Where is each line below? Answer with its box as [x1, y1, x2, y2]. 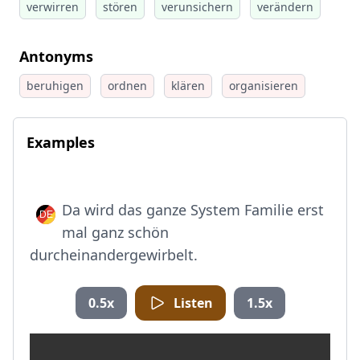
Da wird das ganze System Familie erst [62, 200, 324, 219]
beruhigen [27, 78, 84, 93]
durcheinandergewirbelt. [30, 245, 198, 264]
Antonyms [19, 47, 93, 66]
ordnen [108, 78, 147, 93]
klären [171, 78, 205, 93]
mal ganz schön [62, 223, 169, 242]
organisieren [229, 78, 298, 93]
